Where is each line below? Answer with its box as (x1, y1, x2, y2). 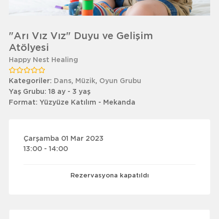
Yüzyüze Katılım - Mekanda (39, 99, 135, 106)
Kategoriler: (8, 78, 54, 85)
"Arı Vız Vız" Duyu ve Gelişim (8, 31, 153, 41)
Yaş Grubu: (8, 88, 48, 95)
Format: (8, 99, 40, 106)
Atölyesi (8, 43, 49, 53)
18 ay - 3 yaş (48, 88, 90, 95)
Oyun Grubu (99, 78, 141, 85)
